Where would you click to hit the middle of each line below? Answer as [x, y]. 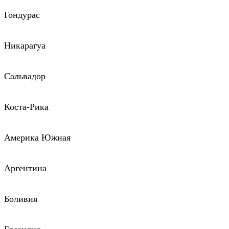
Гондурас [22, 15]
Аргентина [25, 168]
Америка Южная [37, 138]
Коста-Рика [26, 107]
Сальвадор [25, 76]
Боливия [21, 199]
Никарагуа [25, 46]
